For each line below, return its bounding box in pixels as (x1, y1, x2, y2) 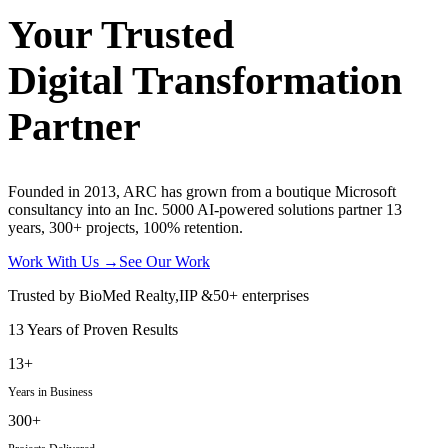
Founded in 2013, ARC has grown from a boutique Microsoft (8, 183, 396, 201)
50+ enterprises (213, 287, 309, 305)
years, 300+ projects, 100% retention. (8, 219, 243, 237)
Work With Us (8, 253, 103, 271)
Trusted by (8, 287, 79, 305)
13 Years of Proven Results (8, 321, 178, 339)
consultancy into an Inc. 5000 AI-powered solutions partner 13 (8, 201, 402, 219)
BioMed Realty (79, 287, 175, 305)
